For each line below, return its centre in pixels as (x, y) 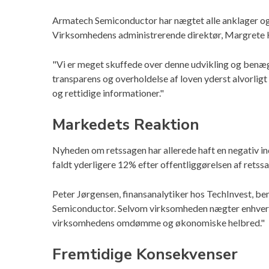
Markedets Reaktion (126, 125)
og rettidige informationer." (108, 93)
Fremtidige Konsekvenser (145, 255)
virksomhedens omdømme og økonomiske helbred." (159, 223)
